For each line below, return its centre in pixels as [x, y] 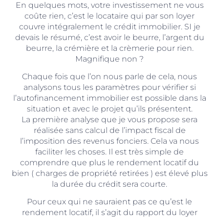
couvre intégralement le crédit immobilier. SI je [109, 26]
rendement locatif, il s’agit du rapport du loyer [109, 213]
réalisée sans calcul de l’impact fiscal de [109, 131]
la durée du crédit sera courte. [109, 184]
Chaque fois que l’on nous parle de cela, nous [109, 77]
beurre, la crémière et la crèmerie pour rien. [109, 48]
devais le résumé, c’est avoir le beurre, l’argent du [109, 37]
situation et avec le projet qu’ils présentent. [109, 109]
